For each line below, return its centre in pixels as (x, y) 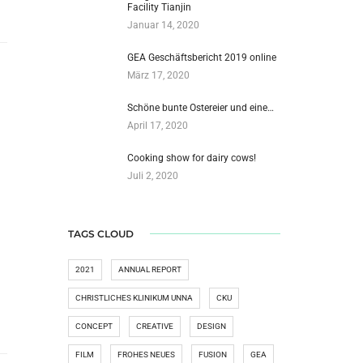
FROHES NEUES (146, 354)
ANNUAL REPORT (149, 269)
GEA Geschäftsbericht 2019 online (201, 57)
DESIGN (211, 326)
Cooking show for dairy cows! (191, 158)
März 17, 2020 (158, 75)
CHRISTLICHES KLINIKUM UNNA (134, 297)
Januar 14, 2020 (163, 25)
